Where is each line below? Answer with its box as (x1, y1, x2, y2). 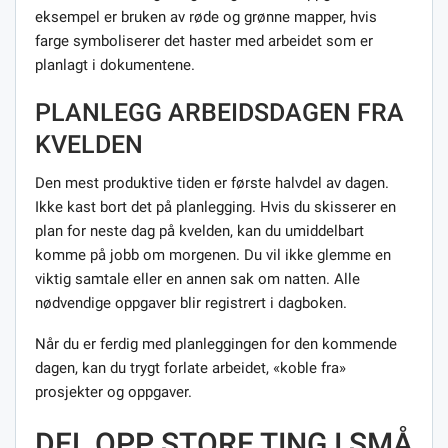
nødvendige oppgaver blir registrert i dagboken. (35, 293, 347, 312)
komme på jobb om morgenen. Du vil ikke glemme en (35, 245, 391, 264)
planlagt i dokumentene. (35, 55, 195, 74)
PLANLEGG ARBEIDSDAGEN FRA (35, 97, 404, 127)
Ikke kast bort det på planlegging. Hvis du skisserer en (35, 197, 396, 216)
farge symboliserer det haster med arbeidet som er (35, 31, 373, 50)
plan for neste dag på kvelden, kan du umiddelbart (35, 221, 364, 240)
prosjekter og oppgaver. (35, 382, 192, 401)
